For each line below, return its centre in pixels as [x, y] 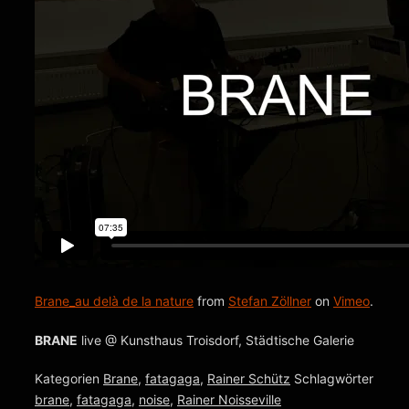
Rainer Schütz [249, 379]
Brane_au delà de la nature [114, 301]
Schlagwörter [334, 379]
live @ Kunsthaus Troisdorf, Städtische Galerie [216, 340]
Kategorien [69, 379]
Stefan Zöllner [270, 301]
